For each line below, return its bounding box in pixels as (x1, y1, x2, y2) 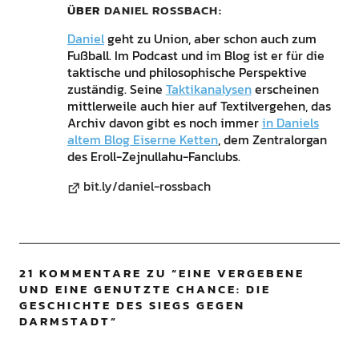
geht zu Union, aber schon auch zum (103, 29, 317, 49)
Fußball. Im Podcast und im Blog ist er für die (67, 46, 325, 66)
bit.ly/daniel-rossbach (83, 176, 211, 196)
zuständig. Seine (67, 79, 166, 99)
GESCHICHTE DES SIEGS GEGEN (18, 296, 245, 315)
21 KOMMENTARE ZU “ (18, 264, 179, 283)
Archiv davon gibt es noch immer (67, 113, 262, 133)
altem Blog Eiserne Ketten (67, 130, 218, 150)
